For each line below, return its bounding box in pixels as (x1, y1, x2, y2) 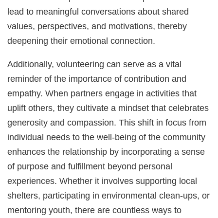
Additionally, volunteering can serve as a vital (7, 59, 182, 70)
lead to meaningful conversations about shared (7, 6, 189, 17)
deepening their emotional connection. (7, 36, 156, 46)
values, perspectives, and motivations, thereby (7, 21, 187, 32)
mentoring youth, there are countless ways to (7, 205, 182, 216)
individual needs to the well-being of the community (7, 132, 206, 143)
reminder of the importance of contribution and (7, 73, 187, 84)
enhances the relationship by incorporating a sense (7, 146, 205, 157)
